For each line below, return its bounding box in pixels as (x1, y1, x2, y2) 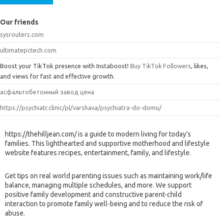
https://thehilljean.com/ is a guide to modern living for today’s (5, 130, 191, 138)
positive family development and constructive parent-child (5, 190, 182, 198)
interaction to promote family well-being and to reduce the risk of (5, 199, 203, 208)
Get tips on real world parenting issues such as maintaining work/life (5, 171, 212, 180)
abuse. (5, 209, 25, 217)
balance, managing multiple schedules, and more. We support (5, 181, 192, 189)
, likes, (191, 62, 208, 69)
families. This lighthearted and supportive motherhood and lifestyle (5, 139, 210, 147)
